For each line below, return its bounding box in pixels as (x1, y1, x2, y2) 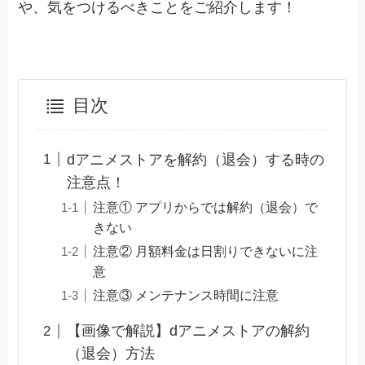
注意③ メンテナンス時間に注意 (92, 287, 279, 302)
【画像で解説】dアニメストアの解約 (66, 323, 310, 340)
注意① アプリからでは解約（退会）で (92, 199, 318, 214)
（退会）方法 (66, 345, 155, 363)
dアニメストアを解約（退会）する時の (66, 151, 324, 168)
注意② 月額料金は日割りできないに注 (92, 243, 318, 258)
